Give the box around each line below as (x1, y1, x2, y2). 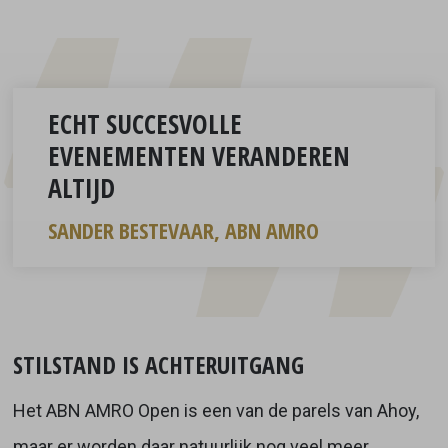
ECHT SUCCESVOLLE (47, 105, 242, 142)
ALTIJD (47, 169, 115, 206)
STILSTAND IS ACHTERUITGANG (12, 347, 304, 381)
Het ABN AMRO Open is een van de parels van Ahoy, (12, 399, 419, 421)
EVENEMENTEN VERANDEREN (47, 137, 350, 174)
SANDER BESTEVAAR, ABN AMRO (47, 214, 319, 245)
